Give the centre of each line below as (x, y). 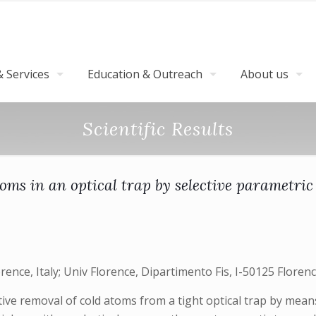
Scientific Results (158, 129)
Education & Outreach (145, 74)
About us (265, 74)
